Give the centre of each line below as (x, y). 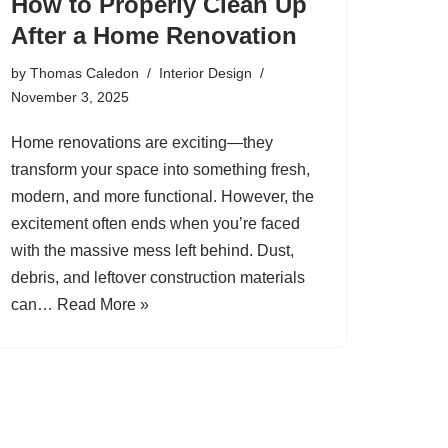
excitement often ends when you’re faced (155, 223)
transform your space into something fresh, (160, 169)
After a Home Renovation (154, 35)
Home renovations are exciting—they (142, 142)
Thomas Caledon (84, 72)
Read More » (103, 304)
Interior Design (205, 72)
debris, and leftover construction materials (158, 277)
